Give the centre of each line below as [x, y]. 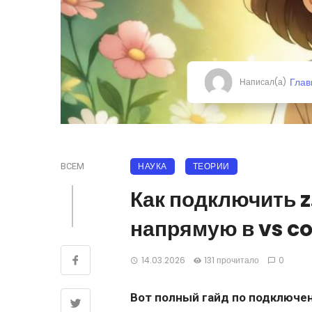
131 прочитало [232, 260]
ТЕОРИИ [211, 166]
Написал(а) [263, 82]
